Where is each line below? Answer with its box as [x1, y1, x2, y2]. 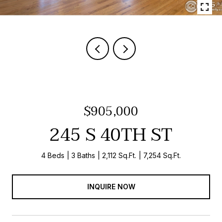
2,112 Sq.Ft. [102, 151, 136, 160]
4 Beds [41, 151, 64, 160]
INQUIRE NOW [87, 182, 135, 191]
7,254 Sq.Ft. [143, 151, 181, 160]
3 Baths [71, 151, 95, 160]
